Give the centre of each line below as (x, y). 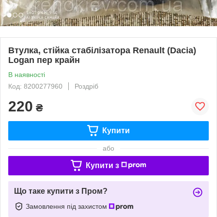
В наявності (27, 74)
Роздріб (86, 86)
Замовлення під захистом (67, 206)
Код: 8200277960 (35, 86)
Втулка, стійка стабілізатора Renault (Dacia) (102, 50)
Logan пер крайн (44, 60)
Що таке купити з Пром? (61, 191)
